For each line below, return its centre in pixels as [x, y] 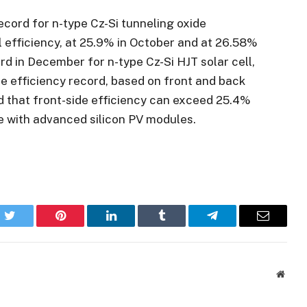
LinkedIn [133, 226]
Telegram [235, 226]
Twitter [26, 226]
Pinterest [81, 226]
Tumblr [179, 226]
